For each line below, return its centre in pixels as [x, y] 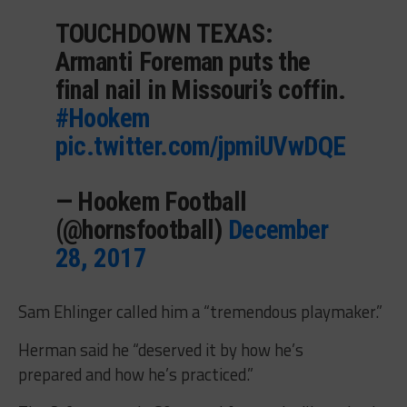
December [278, 230]
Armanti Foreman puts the [183, 62]
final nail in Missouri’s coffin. [200, 90]
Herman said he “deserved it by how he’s [160, 350]
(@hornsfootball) [141, 230]
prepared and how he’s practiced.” [135, 375]
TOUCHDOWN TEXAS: [164, 34]
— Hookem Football [151, 202]
